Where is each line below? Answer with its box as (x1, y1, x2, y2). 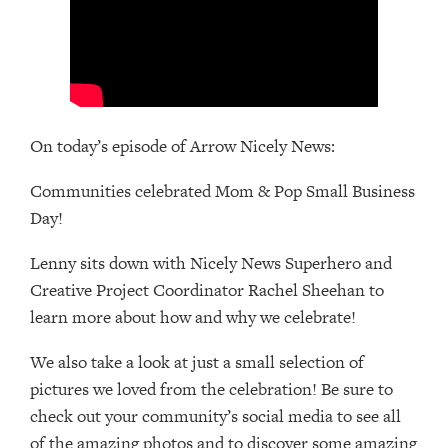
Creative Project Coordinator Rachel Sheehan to (30, 278, 384, 303)
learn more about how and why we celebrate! (30, 305, 356, 330)
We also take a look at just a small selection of (30, 350, 364, 375)
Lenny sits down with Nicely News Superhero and (30, 251, 392, 276)
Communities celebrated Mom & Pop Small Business (30, 179, 415, 204)
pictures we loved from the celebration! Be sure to (30, 377, 393, 402)
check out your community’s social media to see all (30, 404, 401, 429)
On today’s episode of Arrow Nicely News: (30, 134, 335, 159)
